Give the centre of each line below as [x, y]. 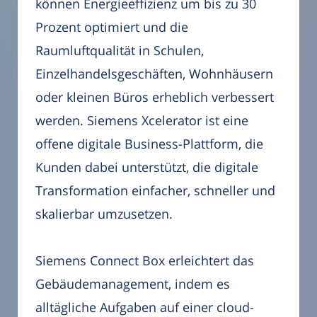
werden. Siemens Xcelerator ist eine [142, 120]
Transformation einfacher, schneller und [155, 190]
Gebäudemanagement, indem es [133, 283]
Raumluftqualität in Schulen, [120, 50]
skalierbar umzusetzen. [104, 213]
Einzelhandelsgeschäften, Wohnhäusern [154, 73]
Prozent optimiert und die [112, 27]
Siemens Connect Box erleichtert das [145, 260]
